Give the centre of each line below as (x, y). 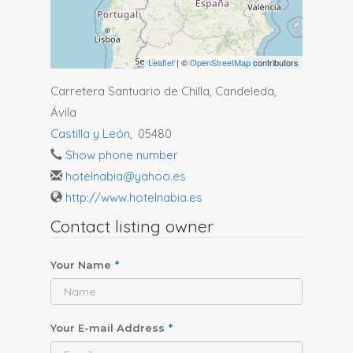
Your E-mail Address (108, 328)
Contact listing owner (132, 226)
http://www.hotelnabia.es (134, 197)
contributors (275, 62)
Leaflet (161, 62)
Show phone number (122, 155)
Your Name (81, 265)
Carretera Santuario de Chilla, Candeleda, (163, 91)
